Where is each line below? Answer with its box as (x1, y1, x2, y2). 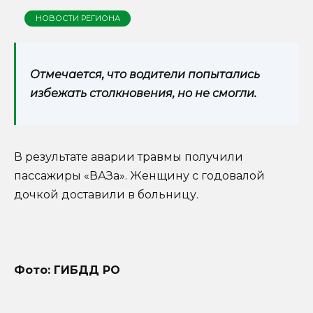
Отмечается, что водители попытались (30, 67, 260, 81)
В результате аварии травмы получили (14, 150, 243, 163)
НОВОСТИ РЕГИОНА (35, 13, 120, 23)
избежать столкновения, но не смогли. (30, 86, 256, 100)
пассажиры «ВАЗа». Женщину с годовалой (14, 168, 265, 182)
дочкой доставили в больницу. (14, 187, 198, 201)
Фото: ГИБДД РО (14, 263, 120, 277)
